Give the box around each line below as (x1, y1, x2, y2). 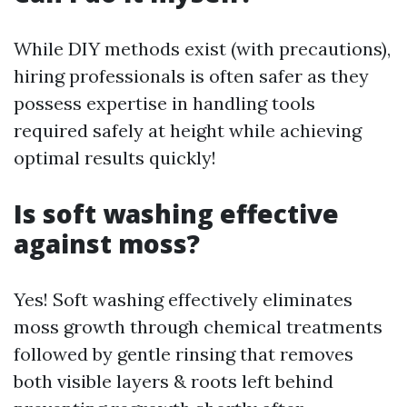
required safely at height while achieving (14, 119, 362, 142)
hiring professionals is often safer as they (14, 65, 369, 87)
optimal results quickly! (14, 146, 216, 169)
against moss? (14, 226, 200, 261)
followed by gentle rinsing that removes (14, 342, 353, 365)
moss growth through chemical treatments (14, 315, 382, 338)
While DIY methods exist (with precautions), (14, 37, 391, 60)
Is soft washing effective (14, 196, 339, 231)
